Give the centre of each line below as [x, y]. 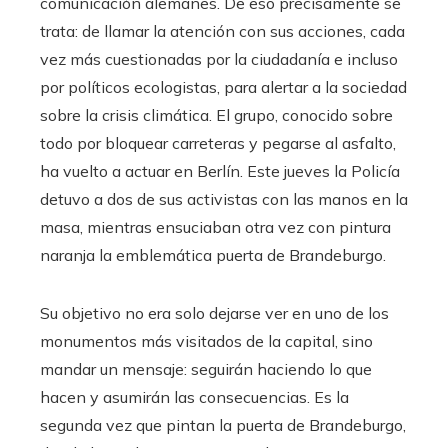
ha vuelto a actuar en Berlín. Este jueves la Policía [220, 170]
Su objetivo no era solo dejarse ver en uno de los [214, 312]
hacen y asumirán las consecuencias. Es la [194, 396]
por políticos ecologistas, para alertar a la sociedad [223, 86]
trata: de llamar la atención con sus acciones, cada [222, 30]
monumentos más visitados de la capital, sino [206, 340]
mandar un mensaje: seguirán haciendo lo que [206, 368]
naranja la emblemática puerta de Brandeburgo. [213, 254]
